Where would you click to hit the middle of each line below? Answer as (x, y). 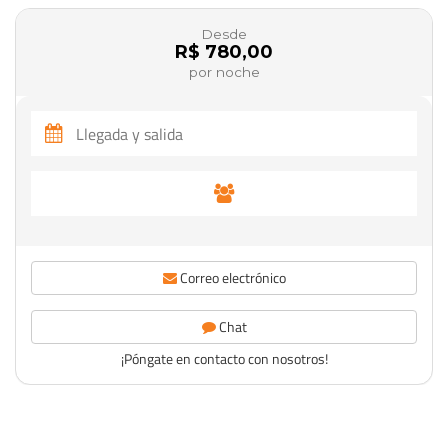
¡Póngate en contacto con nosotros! (224, 358)
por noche (224, 72)
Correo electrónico (231, 277)
